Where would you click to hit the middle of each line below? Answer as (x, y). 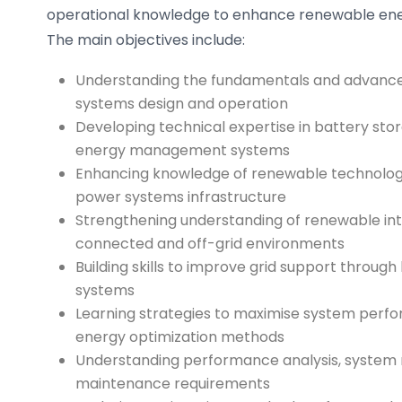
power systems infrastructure (181, 197)
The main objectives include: (146, 40)
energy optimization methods (180, 337)
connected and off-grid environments (210, 244)
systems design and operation (182, 104)
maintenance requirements (173, 384)
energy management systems (183, 150)
